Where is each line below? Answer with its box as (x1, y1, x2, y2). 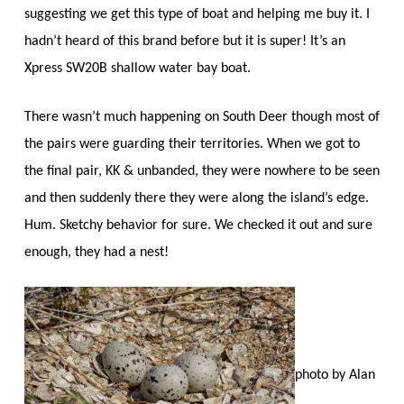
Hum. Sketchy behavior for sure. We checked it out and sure (23, 217, 372, 233)
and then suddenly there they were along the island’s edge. (23, 190, 369, 206)
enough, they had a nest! (23, 244, 169, 260)
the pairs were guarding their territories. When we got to (23, 136, 360, 151)
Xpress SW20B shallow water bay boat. (23, 60, 251, 76)
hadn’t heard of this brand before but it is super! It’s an (23, 33, 345, 49)
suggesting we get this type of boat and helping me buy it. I (23, 6, 370, 22)
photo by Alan (294, 368, 375, 383)
